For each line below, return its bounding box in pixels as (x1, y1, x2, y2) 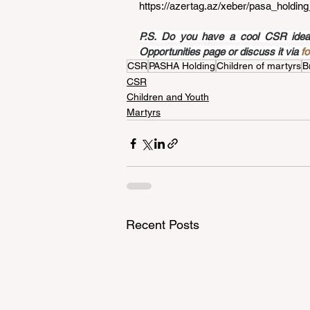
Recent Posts (126, 217, 199, 232)
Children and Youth (127, 91, 209, 102)
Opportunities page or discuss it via (139, 46, 301, 57)
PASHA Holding (149, 60, 215, 71)
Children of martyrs (217, 60, 301, 71)
